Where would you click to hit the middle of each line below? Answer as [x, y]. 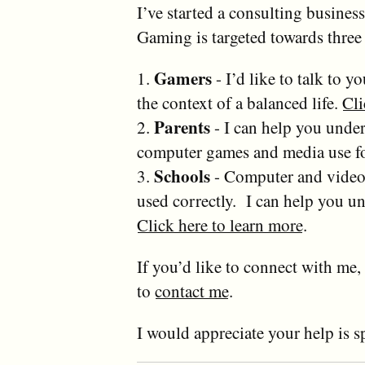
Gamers [183, 78]
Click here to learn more [220, 225]
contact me [192, 291]
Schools [182, 176]
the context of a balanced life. [240, 103]
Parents [182, 127]
